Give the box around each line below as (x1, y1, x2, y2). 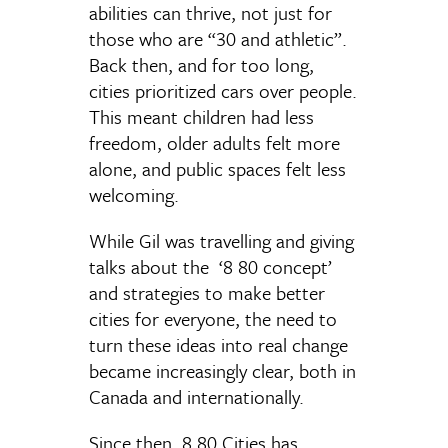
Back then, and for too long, (89, 51, 314, 78)
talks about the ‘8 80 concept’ (89, 253, 332, 280)
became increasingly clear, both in (89, 357, 356, 384)
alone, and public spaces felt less (89, 155, 346, 182)
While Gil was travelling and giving (89, 227, 354, 254)
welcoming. (89, 181, 184, 208)
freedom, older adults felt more (89, 129, 340, 156)
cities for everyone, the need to (89, 305, 337, 332)
